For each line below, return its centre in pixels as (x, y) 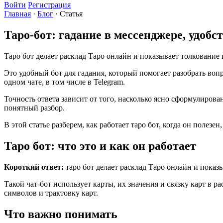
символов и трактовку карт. (51, 193)
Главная (17, 14)
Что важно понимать (61, 214)
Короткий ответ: (34, 167)
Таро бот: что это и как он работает (100, 146)
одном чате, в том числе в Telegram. (64, 82)
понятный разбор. (34, 108)
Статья (71, 14)
